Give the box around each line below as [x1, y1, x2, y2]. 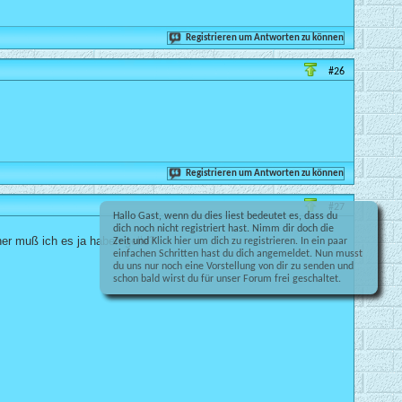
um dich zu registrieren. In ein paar [194, 236, 348, 247]
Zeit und [113, 236, 153, 247]
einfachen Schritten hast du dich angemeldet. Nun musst [113, 249, 363, 259]
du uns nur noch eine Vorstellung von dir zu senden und [113, 261, 354, 272]
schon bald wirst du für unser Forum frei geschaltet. [113, 274, 342, 284]
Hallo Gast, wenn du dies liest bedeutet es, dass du [113, 211, 338, 222]
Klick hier [152, 236, 195, 247]
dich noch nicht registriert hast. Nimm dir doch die [113, 223, 335, 234]
